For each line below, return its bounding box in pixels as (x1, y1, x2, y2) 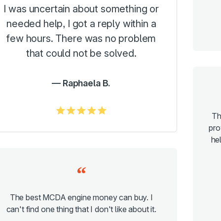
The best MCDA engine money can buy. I (9, 192, 153, 203)
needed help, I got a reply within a (6, 18, 156, 30)
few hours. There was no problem (6, 33, 156, 45)
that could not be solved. (26, 47, 137, 60)
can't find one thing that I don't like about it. (6, 204, 156, 215)
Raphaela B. (62, 78, 111, 89)
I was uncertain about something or (3, 3, 159, 15)
